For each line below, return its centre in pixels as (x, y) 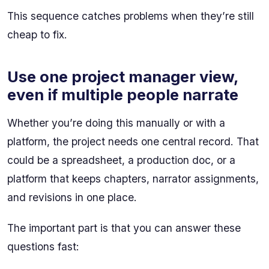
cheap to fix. (37, 35)
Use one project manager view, (123, 77)
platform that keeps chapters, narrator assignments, (133, 179)
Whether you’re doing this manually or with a (116, 123)
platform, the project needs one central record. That (133, 142)
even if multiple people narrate (123, 95)
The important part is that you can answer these (124, 228)
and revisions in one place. (72, 198)
